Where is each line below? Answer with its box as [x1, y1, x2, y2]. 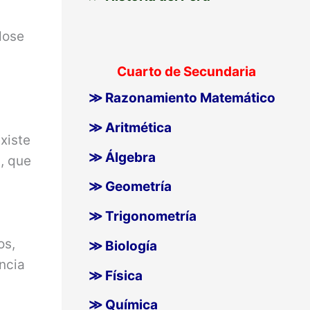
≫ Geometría [88, 179, 172, 195]
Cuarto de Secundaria [116, 64, 256, 80]
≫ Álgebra [88, 149, 156, 165]
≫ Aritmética [88, 119, 172, 136]
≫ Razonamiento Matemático [88, 90, 275, 107]
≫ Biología [88, 237, 157, 254]
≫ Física [88, 267, 143, 284]
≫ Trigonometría [88, 208, 197, 225]
